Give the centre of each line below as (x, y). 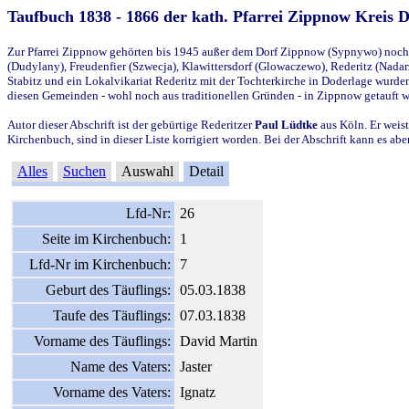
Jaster (196, 366)
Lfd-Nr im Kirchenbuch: (100, 264)
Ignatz (198, 392)
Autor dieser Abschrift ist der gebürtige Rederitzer (131, 124)
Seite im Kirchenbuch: (106, 238)
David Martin (219, 341)
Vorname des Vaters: (112, 392)
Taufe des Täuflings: (112, 315)
